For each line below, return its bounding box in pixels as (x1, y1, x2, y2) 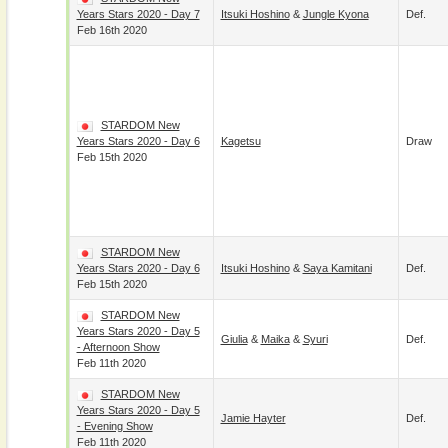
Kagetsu (220, 135, 261, 147)
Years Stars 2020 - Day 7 (76, 8, 200, 20)
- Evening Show (76, 420, 153, 432)
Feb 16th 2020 (76, 24, 147, 36)
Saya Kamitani (302, 262, 372, 274)
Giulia (220, 333, 248, 345)
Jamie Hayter (220, 412, 286, 424)
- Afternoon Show (76, 341, 160, 353)
